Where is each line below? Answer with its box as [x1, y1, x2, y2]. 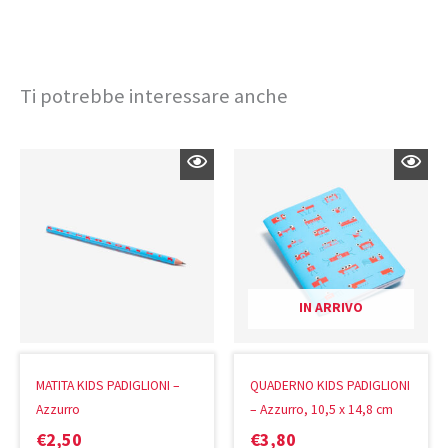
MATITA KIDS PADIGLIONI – [36, 376, 181, 394]
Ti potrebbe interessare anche [20, 82, 288, 109]
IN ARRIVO [299, 298, 363, 316]
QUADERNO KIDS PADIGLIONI [250, 376, 411, 394]
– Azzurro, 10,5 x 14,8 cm [250, 400, 394, 418]
